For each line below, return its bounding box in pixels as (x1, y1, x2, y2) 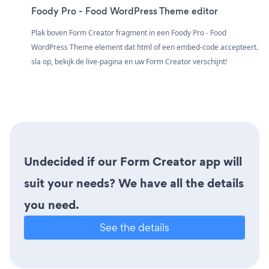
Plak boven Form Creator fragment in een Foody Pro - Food (31, 27, 226, 38)
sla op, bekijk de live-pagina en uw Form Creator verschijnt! (31, 56, 227, 67)
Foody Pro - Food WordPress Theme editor (31, 4, 218, 17)
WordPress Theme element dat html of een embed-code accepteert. (31, 41, 258, 52)
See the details (100, 220, 169, 234)
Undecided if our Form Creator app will (24, 153, 242, 170)
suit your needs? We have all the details (24, 174, 244, 192)
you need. (24, 196, 79, 213)
